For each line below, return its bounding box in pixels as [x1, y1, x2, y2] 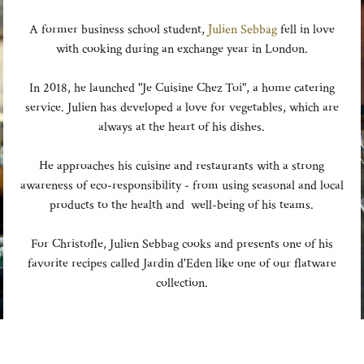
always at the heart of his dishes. [98, 118, 266, 136]
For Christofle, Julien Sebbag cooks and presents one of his [30, 235, 333, 253]
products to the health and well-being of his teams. [50, 196, 314, 214]
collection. [155, 274, 208, 292]
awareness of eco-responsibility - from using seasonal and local [19, 176, 344, 194]
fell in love [276, 20, 335, 38]
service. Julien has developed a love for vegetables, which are [24, 98, 339, 116]
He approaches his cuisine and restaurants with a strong [39, 157, 325, 175]
